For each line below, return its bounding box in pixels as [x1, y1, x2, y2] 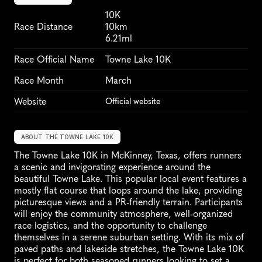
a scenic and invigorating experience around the [14, 161, 211, 173]
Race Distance [14, 21, 73, 33]
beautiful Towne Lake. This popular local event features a [14, 173, 247, 185]
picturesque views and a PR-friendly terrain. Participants [14, 196, 243, 208]
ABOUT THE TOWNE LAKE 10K [21, 133, 114, 141]
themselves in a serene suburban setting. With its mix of [14, 232, 244, 243]
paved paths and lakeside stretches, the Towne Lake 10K [14, 243, 244, 255]
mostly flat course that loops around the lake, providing [14, 185, 242, 196]
